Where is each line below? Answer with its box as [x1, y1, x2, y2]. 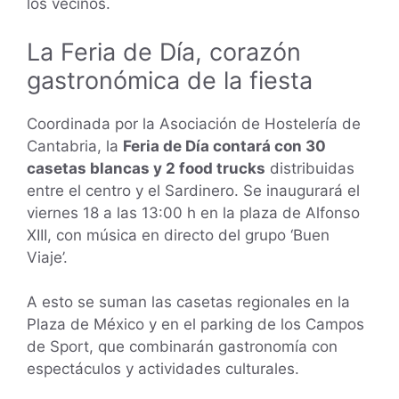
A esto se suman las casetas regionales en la [27, 293, 350, 312]
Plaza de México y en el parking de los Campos [27, 315, 364, 334]
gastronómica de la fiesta [27, 65, 313, 95]
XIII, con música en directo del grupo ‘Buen [27, 225, 330, 244]
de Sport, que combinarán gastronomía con [27, 338, 338, 356]
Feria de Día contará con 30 [123, 136, 326, 155]
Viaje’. [27, 248, 68, 266]
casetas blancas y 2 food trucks [27, 159, 265, 177]
